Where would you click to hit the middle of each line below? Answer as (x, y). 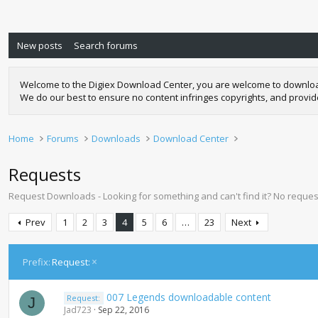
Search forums (106, 45)
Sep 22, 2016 (123, 310)
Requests (45, 174)
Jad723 (77, 310)
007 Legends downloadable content (189, 297)
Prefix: (37, 262)
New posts (40, 45)
